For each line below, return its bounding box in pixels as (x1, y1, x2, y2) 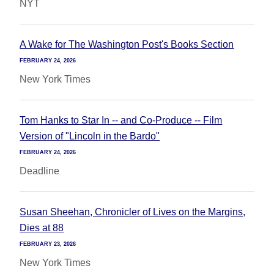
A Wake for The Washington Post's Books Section (20, 39, 234, 50)
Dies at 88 (20, 223, 64, 233)
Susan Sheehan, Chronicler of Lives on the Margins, (20, 207, 246, 217)
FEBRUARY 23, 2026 (20, 241, 76, 247)
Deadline (20, 166, 60, 176)
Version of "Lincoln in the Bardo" (20, 131, 160, 141)
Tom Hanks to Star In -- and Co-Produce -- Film (20, 115, 223, 125)
